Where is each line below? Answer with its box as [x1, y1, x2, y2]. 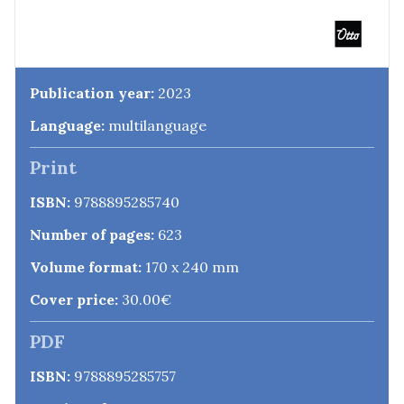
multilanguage [105, 115, 207, 134]
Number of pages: [30, 225, 154, 243]
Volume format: [30, 257, 142, 276]
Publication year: [30, 83, 154, 102]
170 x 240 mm [142, 257, 239, 276]
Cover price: [30, 289, 118, 308]
